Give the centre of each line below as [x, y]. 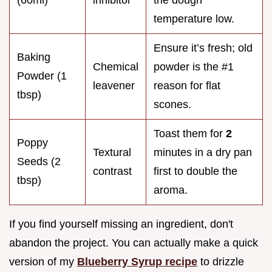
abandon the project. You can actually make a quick [134, 243]
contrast [112, 171]
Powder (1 [42, 76]
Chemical [116, 66]
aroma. [171, 190]
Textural [112, 152]
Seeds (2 [39, 161]
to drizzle [221, 261]
